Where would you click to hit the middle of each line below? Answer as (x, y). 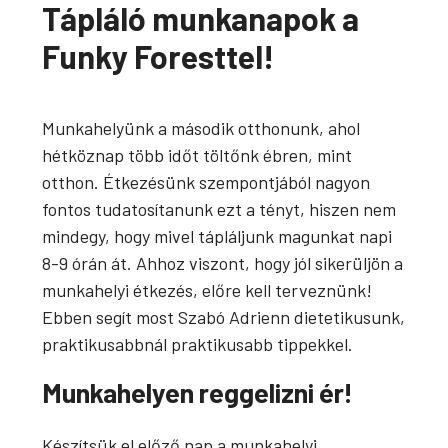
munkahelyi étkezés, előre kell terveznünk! (207, 289)
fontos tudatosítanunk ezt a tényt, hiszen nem (219, 208)
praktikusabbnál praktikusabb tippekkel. (198, 343)
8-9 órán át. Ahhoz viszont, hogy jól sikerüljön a (223, 262)
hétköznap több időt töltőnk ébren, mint (197, 154)
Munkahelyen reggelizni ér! (198, 392)
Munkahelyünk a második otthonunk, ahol (201, 127)
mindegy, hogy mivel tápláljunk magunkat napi (217, 235)
